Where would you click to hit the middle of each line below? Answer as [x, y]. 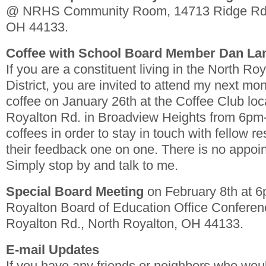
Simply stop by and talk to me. [92, 166]
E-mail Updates [53, 249]
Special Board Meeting [75, 192]
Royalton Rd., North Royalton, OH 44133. [125, 224]
